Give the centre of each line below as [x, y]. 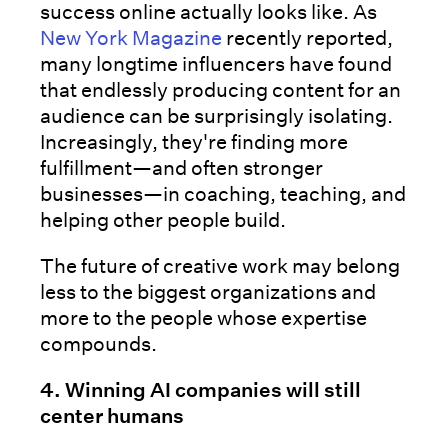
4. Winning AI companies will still [200, 390]
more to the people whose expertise [203, 318]
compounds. [98, 344]
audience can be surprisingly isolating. [216, 116]
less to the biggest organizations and [208, 292]
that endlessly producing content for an [220, 90]
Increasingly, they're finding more [194, 142]
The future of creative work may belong [220, 266]
